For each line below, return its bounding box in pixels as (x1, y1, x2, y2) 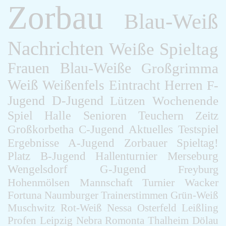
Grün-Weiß (171, 189, 218, 201)
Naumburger (44, 189, 98, 201)
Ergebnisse (8, 136, 59, 149)
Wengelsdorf (8, 162, 68, 176)
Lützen (110, 93, 146, 107)
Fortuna (8, 189, 42, 201)
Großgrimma (141, 60, 218, 76)
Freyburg (178, 162, 218, 176)
